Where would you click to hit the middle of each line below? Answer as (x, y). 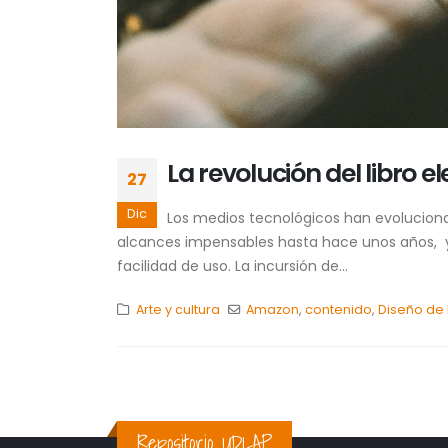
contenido (339, 309)
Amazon (273, 309)
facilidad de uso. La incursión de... (232, 265)
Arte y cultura (177, 309)
